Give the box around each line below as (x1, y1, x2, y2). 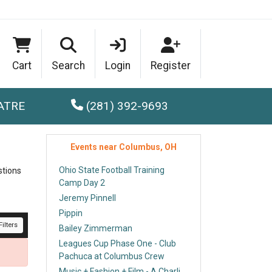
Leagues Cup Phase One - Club (59, 239, 176, 248)
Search (52, 59, 85, 72)
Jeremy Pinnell (59, 193, 116, 203)
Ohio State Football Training (59, 165, 165, 175)
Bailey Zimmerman (59, 223, 132, 233)
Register (151, 59, 191, 72)
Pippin (59, 208, 83, 218)
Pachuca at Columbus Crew (59, 251, 165, 261)
